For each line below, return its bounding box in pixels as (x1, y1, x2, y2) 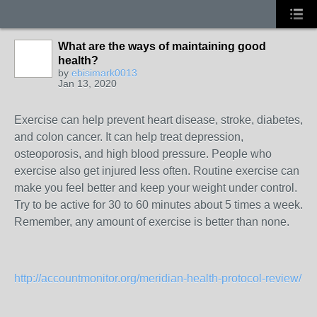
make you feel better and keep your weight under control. (14, 182, 297, 194)
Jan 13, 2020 (58, 78, 117, 89)
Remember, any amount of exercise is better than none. (14, 216, 289, 228)
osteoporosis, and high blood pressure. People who (14, 148, 272, 160)
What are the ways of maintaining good (58, 40, 266, 52)
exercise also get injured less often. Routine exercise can (14, 165, 299, 177)
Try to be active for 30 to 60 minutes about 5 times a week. (14, 199, 303, 211)
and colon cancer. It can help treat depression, (14, 131, 243, 143)
